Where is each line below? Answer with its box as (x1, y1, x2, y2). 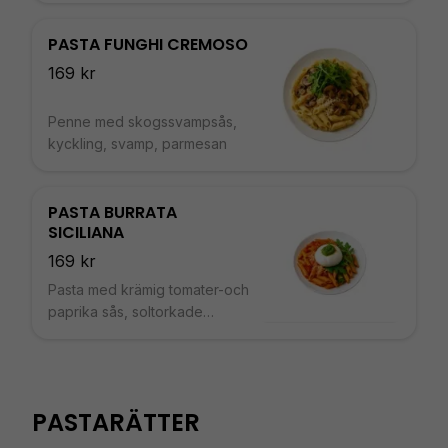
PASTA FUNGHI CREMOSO (48, 33, 248, 56)
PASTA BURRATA (48, 201, 177, 224)
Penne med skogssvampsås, (48, 113, 237, 130)
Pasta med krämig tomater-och (48, 281, 249, 298)
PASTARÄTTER (32, 406, 200, 439)
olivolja (48, 347, 94, 364)
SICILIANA (48, 221, 124, 244)
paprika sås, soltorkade (48, 303, 203, 320)
